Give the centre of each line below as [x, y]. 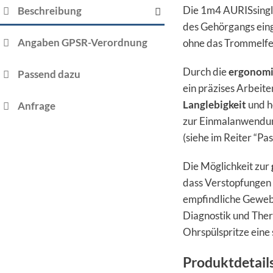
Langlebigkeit [214, 105]
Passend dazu [49, 74]
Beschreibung [49, 11]
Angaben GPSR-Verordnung [82, 42]
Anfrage [36, 106]
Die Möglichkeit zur [227, 166]
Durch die [206, 72]
